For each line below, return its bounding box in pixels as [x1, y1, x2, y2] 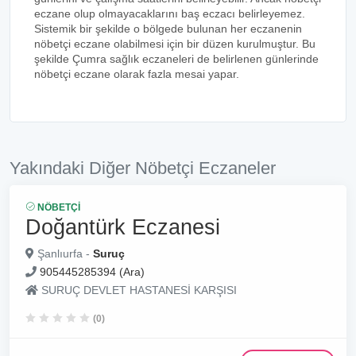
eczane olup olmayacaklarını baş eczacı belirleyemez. [34, 7, 305, 20]
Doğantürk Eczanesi [25, 215, 220, 239]
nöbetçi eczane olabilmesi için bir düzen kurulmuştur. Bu [34, 37, 315, 50]
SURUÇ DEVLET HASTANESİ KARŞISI [38, 284, 237, 296]
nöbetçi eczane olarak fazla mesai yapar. [34, 68, 239, 80]
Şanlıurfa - [34, 247, 93, 260]
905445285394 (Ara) [40, 265, 145, 278]
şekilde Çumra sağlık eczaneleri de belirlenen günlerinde [34, 52, 319, 65]
